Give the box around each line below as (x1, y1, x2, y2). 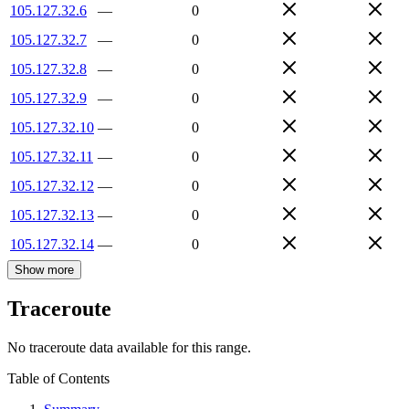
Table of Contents (7, 371, 110, 387)
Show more (15, 262, 74, 277)
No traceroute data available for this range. (7, 340, 251, 356)
